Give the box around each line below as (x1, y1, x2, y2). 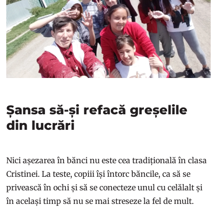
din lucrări (6, 118, 75, 134)
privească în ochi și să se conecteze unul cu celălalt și (6, 183, 203, 193)
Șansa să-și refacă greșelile (6, 102, 188, 118)
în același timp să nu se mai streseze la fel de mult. (6, 196, 196, 206)
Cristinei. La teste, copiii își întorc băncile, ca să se (6, 169, 191, 179)
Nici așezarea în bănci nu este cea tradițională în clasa (6, 155, 207, 166)
